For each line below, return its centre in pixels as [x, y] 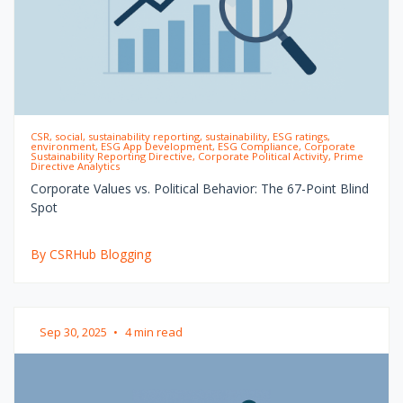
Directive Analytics [75, 166]
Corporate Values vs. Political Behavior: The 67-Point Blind [199, 188]
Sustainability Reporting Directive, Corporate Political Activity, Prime [197, 156]
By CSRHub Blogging [90, 254]
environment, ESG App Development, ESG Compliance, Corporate [193, 146]
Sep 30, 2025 [75, 331]
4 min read [154, 331]
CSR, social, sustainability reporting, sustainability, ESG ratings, [180, 136]
